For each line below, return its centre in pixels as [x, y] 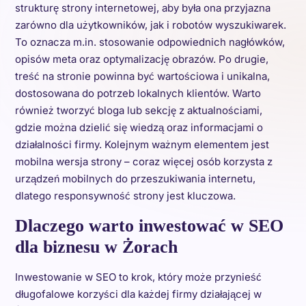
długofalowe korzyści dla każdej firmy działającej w [138, 294]
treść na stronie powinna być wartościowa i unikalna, [142, 76]
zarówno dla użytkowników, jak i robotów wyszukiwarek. [150, 25]
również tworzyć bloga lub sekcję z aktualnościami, [138, 110]
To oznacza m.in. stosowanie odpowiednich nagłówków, [150, 42]
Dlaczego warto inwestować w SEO [149, 226]
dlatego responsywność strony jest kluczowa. [125, 196]
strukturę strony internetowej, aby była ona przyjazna [142, 8]
